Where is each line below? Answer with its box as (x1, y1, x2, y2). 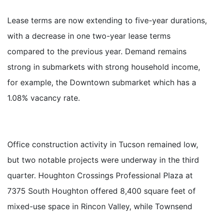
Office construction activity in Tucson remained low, (7, 139, 198, 150)
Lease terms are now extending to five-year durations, (7, 15, 207, 26)
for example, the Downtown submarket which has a (7, 77, 196, 88)
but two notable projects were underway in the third (7, 155, 199, 165)
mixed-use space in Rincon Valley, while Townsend (7, 201, 192, 212)
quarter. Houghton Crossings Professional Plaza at (7, 170, 193, 181)
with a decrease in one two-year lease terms (7, 31, 170, 41)
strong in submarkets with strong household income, (7, 62, 200, 72)
